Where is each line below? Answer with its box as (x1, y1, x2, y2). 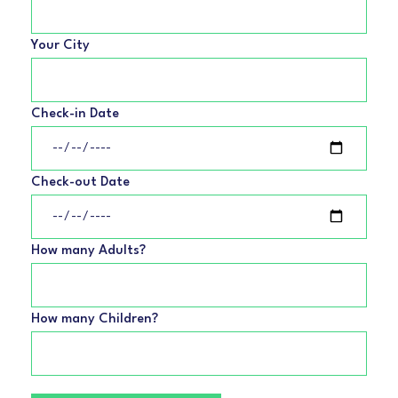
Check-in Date (31, 107, 119, 121)
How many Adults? (31, 243, 146, 258)
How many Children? (31, 312, 158, 326)
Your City (31, 38, 90, 52)
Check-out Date (31, 175, 130, 189)
